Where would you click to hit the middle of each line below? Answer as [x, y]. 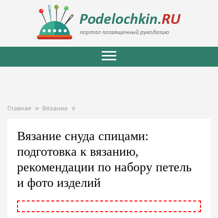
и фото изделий [59, 183]
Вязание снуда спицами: [83, 136]
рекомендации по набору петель [104, 167]
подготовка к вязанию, [78, 152]
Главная [19, 108]
